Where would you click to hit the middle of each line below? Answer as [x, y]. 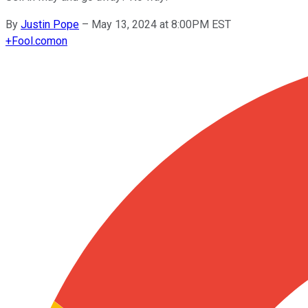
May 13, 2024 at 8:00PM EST [161, 24]
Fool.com [34, 41]
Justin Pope [50, 24]
